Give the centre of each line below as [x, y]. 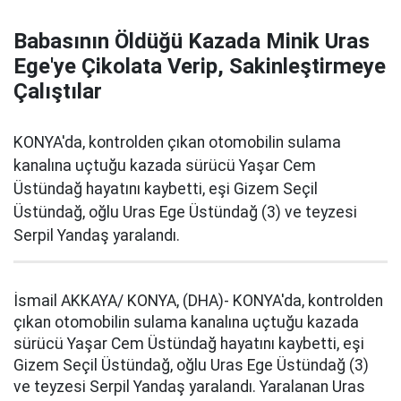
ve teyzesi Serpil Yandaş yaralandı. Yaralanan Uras [189, 387]
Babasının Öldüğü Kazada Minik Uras [192, 41]
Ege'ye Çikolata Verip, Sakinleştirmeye [200, 66]
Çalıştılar [58, 91]
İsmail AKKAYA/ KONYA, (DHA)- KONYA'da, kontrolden [198, 301]
